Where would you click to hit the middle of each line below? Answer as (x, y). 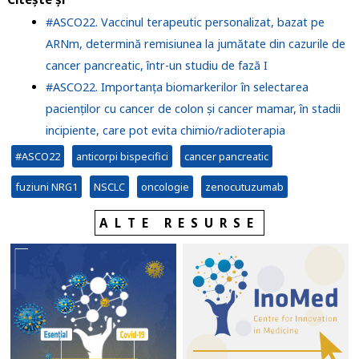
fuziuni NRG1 (46, 186)
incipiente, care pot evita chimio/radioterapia (165, 130)
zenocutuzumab (244, 186)
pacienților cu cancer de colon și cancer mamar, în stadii (193, 108)
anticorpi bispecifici (122, 156)
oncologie (165, 186)
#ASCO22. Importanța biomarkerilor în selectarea (177, 87)
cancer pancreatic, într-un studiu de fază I (156, 65)
